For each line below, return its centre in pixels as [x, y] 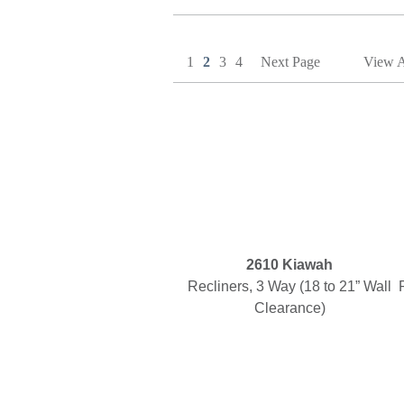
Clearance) [289, 308]
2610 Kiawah [289, 265]
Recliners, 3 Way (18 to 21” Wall [289, 286]
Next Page [290, 62]
